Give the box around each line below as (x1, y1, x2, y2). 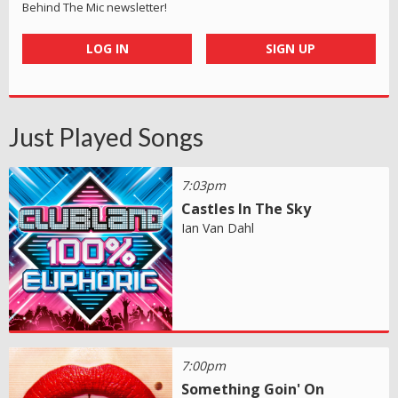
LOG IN (85, 40, 129, 58)
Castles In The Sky (181, 199, 312, 219)
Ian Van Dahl (181, 219, 255, 237)
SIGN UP (266, 40, 316, 58)
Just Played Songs (9, 122, 203, 153)
